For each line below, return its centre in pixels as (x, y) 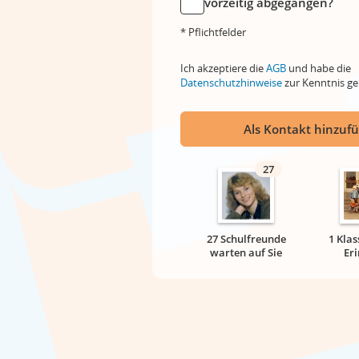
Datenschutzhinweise (231, 83)
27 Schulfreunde (246, 239)
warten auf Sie (246, 252)
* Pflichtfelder (213, 32)
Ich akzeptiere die (223, 68)
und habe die (319, 68)
